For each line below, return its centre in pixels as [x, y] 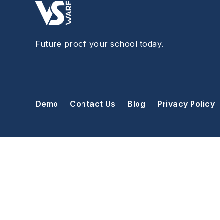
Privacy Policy [186, 104]
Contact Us [93, 104]
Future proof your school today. [99, 44]
